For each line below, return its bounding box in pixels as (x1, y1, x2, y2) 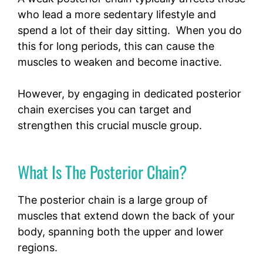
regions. (18, 241, 58, 254)
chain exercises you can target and (18, 103, 191, 116)
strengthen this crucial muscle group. (18, 119, 202, 132)
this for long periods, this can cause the (18, 40, 214, 53)
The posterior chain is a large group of (18, 194, 208, 207)
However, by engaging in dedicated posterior (18, 87, 241, 100)
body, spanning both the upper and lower (18, 225, 224, 238)
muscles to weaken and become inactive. (18, 56, 222, 69)
